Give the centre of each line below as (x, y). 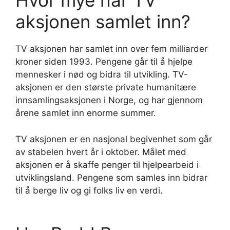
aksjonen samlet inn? (103, 22)
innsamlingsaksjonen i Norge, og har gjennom (109, 100)
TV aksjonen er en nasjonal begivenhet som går (114, 139)
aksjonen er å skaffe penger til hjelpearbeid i (107, 165)
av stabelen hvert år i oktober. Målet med (101, 152)
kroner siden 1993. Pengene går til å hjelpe (104, 62)
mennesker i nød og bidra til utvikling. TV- (102, 75)
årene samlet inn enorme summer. (86, 113)
